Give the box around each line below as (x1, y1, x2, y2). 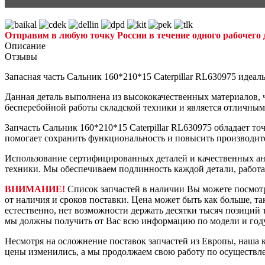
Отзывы (5, 51, 37, 62)
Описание (5, 41, 46, 51)
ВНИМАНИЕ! (5, 184, 65, 195)
